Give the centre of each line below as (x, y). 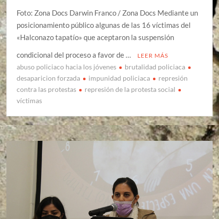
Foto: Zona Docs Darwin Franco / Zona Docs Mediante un (108, 13)
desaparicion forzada (49, 78)
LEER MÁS (153, 56)
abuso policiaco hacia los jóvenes (67, 67)
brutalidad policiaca (155, 67)
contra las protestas (47, 89)
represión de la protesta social (130, 89)
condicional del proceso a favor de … (75, 55)
